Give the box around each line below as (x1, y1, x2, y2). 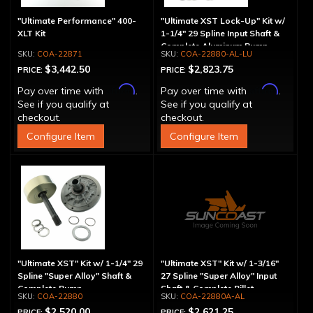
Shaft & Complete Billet (160, 283, 254, 293)
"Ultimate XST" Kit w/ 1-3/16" (160, 258, 279, 268)
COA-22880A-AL (180, 291, 245, 301)
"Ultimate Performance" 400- (17, 15, 136, 26)
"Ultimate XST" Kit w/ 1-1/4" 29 (17, 258, 143, 268)
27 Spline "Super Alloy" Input (160, 270, 277, 281)
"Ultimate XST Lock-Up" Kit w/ (160, 15, 285, 26)
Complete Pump (17, 283, 82, 293)
